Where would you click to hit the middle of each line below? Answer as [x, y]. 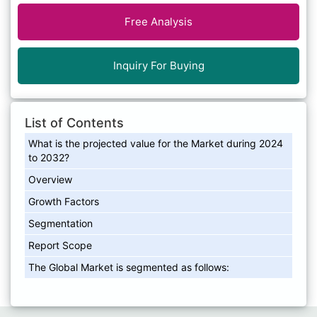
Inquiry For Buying [158, 65]
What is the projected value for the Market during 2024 [156, 143]
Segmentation [60, 223]
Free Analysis [158, 21]
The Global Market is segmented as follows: [129, 267]
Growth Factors [64, 201]
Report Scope [60, 245]
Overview [50, 179]
